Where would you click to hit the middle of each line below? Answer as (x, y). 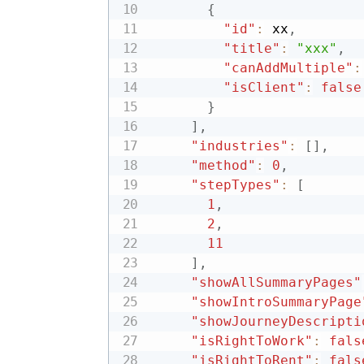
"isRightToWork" (251, 341)
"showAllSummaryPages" (276, 282)
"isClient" (264, 87)
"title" (251, 48)
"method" (223, 165)
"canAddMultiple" (288, 68)
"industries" (239, 146)
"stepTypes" (235, 185)
